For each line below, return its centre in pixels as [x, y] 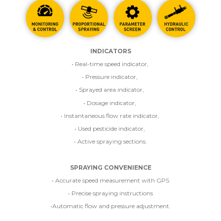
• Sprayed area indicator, [110, 90]
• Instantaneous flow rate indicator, [110, 115]
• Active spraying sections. [110, 142]
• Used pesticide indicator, [110, 128]
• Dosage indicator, [110, 103]
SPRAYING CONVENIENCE [110, 167]
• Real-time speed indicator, [110, 64]
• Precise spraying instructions [110, 193]
